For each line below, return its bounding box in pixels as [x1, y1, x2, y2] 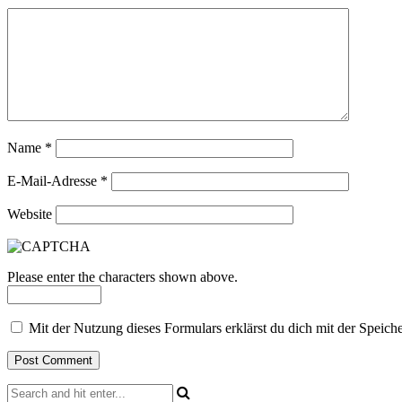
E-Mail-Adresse [7, 172, 100, 188]
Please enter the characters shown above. [7, 268, 238, 284]
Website [7, 205, 52, 222]
